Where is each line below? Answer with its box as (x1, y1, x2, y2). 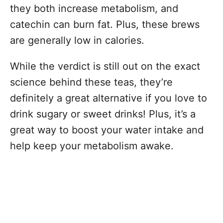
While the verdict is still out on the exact (10, 60, 200, 72)
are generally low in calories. (10, 34, 147, 46)
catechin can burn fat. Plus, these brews (10, 18, 200, 30)
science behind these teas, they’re (10, 76, 173, 88)
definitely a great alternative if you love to (10, 92, 207, 104)
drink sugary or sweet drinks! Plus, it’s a (10, 108, 196, 120)
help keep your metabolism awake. (10, 139, 177, 152)
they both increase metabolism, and (10, 2, 178, 14)
